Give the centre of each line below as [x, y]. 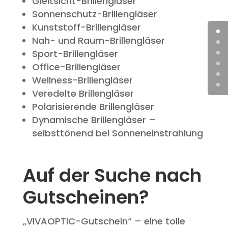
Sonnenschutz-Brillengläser [94, 14]
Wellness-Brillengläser [82, 80]
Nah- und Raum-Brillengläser [98, 41]
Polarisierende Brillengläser [93, 107]
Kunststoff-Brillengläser [86, 27]
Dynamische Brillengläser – [94, 120]
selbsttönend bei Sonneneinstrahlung [117, 133]
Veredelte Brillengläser [83, 94]
